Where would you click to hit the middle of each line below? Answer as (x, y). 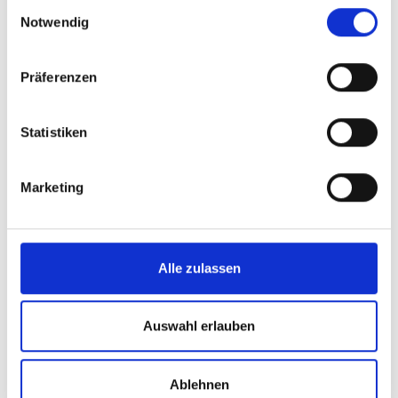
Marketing (52, 187)
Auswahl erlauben (199, 326)
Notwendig (55, 21)
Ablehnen (199, 384)
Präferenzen (59, 76)
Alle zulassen (199, 267)
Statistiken (54, 131)
